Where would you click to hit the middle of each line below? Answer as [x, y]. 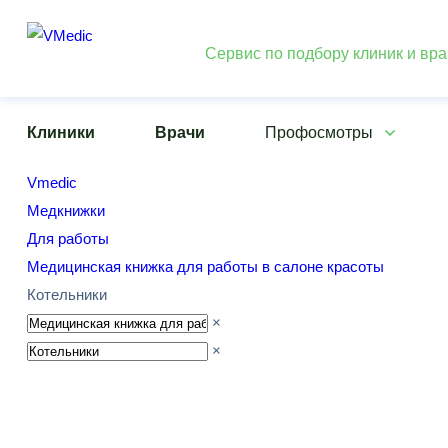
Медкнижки [66, 210]
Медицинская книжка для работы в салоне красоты [205, 266]
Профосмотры [318, 132]
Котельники [67, 294]
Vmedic [52, 182]
